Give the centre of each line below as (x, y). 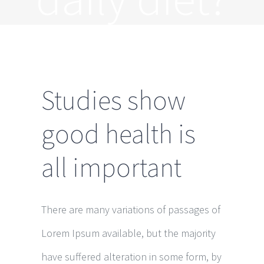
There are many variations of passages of (131, 209)
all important (111, 167)
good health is (118, 134)
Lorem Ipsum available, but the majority (128, 233)
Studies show (113, 100)
